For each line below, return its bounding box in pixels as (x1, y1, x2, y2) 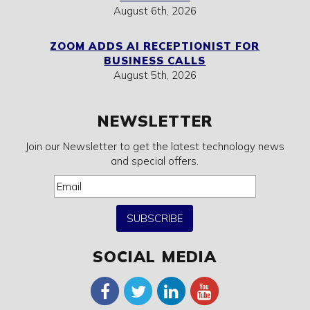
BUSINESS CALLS (104, 54, 206, 68)
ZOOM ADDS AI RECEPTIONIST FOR (50, 39, 260, 53)
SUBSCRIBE (127, 212, 183, 226)
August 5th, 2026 (113, 69, 197, 82)
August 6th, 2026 (113, 4, 197, 18)
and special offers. (111, 154, 199, 168)
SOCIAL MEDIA (93, 246, 217, 267)
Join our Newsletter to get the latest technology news (25, 140, 284, 154)
